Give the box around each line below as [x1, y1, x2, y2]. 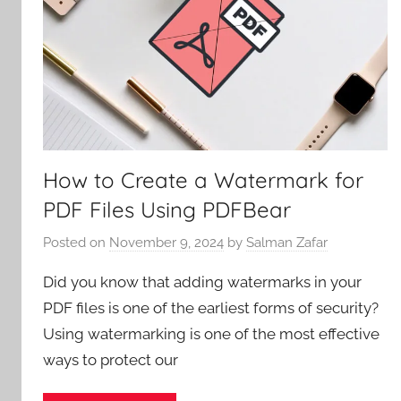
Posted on [43, 235, 109, 252]
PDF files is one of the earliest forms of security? [43, 299, 379, 318]
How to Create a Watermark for [43, 166, 363, 193]
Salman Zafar [246, 235, 328, 252]
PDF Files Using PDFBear [43, 195, 291, 223]
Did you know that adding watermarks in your [43, 273, 362, 292]
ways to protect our [43, 351, 178, 370]
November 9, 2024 [109, 235, 224, 252]
